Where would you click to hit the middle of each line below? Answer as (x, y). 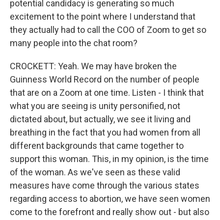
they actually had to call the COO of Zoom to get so (108, 30)
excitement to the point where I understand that (103, 16)
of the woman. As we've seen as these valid (95, 172)
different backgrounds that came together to (97, 146)
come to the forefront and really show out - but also (110, 212)
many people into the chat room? (74, 43)
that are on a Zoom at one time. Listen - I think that (107, 93)
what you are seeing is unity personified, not (95, 106)
